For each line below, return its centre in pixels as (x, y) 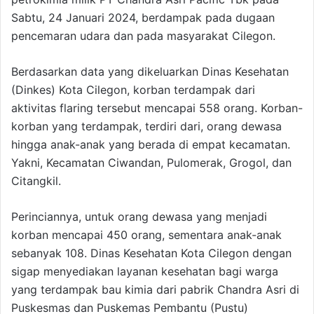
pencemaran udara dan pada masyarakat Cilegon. (143, 36)
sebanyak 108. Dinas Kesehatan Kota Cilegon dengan (151, 253)
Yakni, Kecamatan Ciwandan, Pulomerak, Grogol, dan (151, 163)
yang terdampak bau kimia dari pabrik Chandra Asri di (155, 290)
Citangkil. (36, 181)
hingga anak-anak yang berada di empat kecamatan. (151, 145)
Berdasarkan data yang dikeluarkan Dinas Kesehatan (150, 72)
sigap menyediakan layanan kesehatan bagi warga (145, 272)
